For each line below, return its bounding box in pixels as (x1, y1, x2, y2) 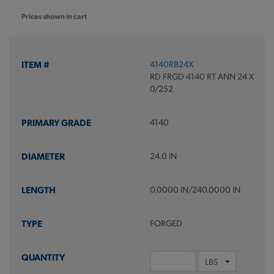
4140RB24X (149, 59, 193, 69)
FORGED (149, 218, 182, 228)
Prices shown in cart (21, 11, 87, 21)
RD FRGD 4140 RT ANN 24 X (149, 71, 254, 81)
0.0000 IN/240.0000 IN (149, 184, 240, 194)
